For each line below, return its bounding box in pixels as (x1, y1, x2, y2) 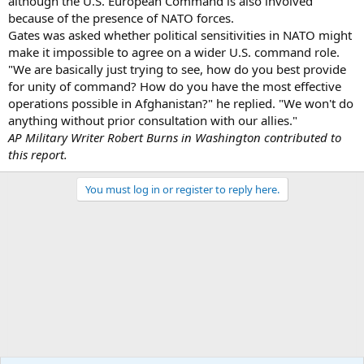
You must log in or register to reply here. (84, 181, 279, 197)
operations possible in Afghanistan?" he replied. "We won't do (8, 94, 353, 111)
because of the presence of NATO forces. (8, 9, 234, 26)
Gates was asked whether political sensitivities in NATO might (8, 26, 352, 43)
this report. (8, 145, 67, 162)
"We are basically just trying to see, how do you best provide (8, 60, 346, 77)
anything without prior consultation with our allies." (8, 111, 297, 128)
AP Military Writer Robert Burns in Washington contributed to (8, 128, 341, 145)
